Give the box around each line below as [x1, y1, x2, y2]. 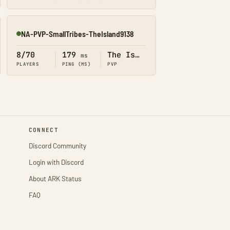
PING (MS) [62, 61, 91, 67]
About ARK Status [28, 174, 82, 183]
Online [16, 33, 36, 43]
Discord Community [28, 141, 86, 150]
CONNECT [28, 126, 59, 133]
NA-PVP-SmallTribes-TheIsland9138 [21, 28, 134, 39]
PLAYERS [16, 61, 39, 67]
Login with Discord [28, 157, 84, 166]
